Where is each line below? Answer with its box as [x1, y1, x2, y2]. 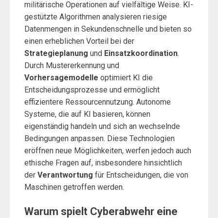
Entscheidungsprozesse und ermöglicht [24, 85, 160, 94]
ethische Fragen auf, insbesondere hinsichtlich [24, 158, 182, 167]
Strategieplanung [24, 49, 88, 58]
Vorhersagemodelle [24, 73, 98, 82]
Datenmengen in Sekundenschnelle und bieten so [24, 24, 192, 34]
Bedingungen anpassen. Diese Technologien [24, 134, 175, 143]
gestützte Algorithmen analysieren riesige [24, 12, 167, 21]
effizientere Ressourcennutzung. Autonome [24, 97, 171, 107]
